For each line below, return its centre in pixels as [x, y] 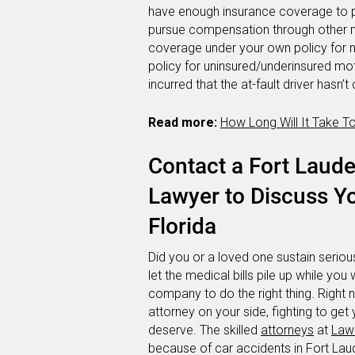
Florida [182, 227]
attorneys [287, 330]
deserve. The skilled [204, 330]
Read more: [183, 123]
